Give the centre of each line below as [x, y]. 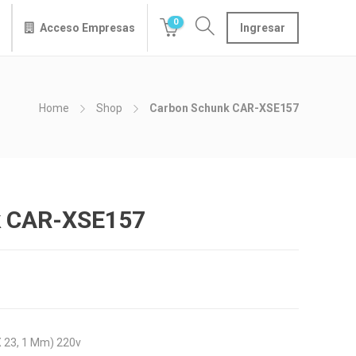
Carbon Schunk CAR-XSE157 [224, 108]
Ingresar [263, 28]
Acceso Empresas [87, 28]
